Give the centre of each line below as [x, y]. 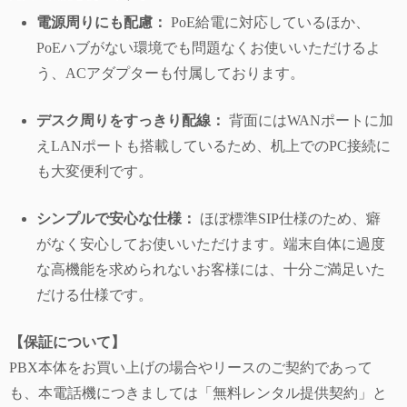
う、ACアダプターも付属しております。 [170, 74]
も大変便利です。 [94, 172]
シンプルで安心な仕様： [116, 219]
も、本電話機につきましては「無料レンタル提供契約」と [198, 393]
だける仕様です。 [94, 295]
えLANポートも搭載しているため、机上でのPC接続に [213, 146]
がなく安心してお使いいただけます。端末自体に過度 [211, 244]
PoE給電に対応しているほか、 [268, 23]
